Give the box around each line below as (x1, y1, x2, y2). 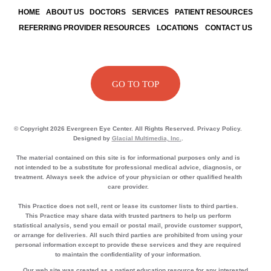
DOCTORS (90, 7, 126, 16)
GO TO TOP (112, 79, 159, 90)
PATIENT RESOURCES (175, 7, 253, 16)
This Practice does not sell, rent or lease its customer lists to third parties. (18, 202, 238, 209)
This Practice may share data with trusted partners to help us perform (25, 212, 231, 219)
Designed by (73, 134, 112, 142)
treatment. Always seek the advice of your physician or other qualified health (14, 173, 242, 180)
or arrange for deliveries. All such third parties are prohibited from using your (13, 231, 243, 238)
